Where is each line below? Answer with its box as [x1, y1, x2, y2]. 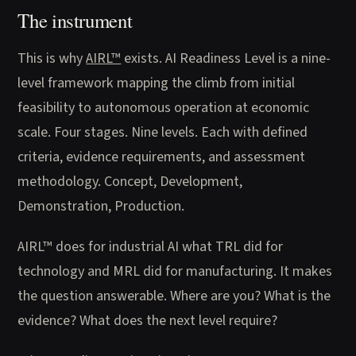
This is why [17, 47, 87, 68]
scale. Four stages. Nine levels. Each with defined [17, 121, 308, 142]
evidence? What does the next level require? [17, 309, 278, 331]
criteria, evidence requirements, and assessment [17, 145, 306, 167]
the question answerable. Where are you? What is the [17, 284, 331, 306]
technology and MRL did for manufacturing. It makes [17, 260, 333, 281]
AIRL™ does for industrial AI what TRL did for [17, 235, 284, 257]
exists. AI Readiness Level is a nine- [121, 47, 331, 68]
